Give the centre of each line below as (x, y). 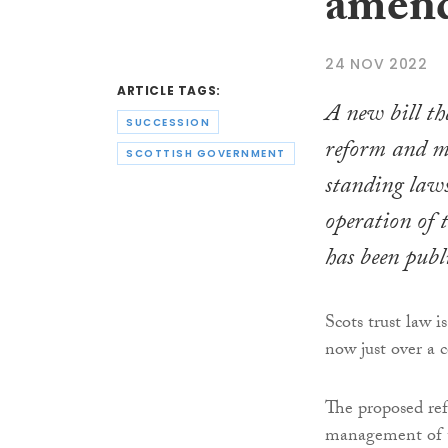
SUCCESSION (168, 122)
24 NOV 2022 (376, 63)
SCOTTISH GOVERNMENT (206, 154)
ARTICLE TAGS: (169, 91)
